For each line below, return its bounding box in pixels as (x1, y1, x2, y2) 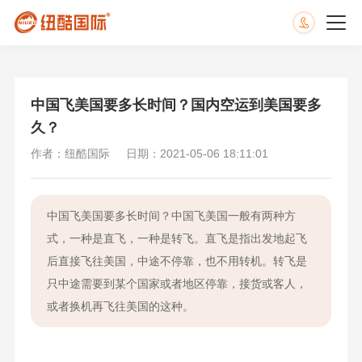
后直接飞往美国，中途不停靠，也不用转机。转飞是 (46, 255, 307, 267)
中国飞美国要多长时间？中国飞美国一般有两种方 (46, 209, 296, 222)
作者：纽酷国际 (30, 147, 110, 160)
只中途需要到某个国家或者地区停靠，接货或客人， (46, 277, 307, 290)
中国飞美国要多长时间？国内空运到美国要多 (30, 97, 322, 113)
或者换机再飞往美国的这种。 (46, 300, 194, 313)
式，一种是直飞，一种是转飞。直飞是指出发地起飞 (46, 232, 307, 245)
